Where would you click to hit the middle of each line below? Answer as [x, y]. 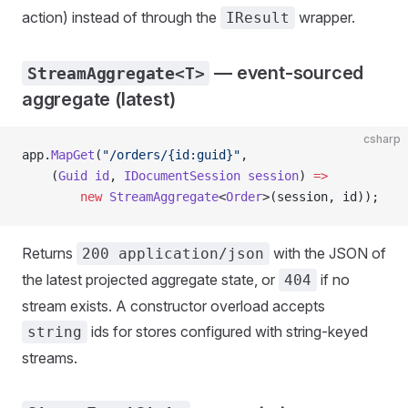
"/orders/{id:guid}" [171, 154]
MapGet [73, 154]
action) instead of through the [121, 17]
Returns [49, 253]
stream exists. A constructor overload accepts [173, 306]
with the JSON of [328, 253]
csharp [382, 138]
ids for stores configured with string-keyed [228, 331]
